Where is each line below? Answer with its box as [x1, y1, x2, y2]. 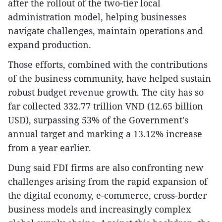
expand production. [8, 38, 91, 51]
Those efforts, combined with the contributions [8, 58, 208, 70]
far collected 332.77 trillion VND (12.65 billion [8, 100, 203, 112]
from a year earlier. [8, 141, 91, 154]
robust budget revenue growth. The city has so [8, 86, 204, 98]
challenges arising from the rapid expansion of [8, 175, 208, 187]
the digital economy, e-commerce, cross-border [8, 189, 207, 201]
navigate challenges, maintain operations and [8, 24, 203, 37]
